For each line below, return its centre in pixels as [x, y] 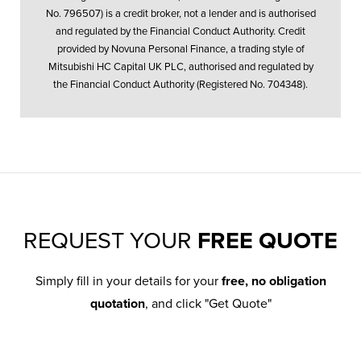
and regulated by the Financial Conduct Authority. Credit [180, 32]
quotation [117, 303]
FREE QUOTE [268, 241]
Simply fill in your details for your [128, 281]
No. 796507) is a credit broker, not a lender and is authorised [180, 14]
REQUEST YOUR [110, 241]
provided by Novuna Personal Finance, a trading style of [180, 50]
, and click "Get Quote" [208, 303]
